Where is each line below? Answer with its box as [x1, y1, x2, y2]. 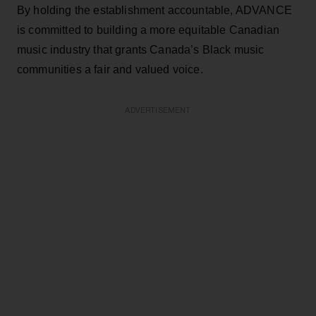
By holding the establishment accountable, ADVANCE [17, 4, 292, 16]
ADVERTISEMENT [125, 106, 191, 114]
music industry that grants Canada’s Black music [17, 43, 265, 56]
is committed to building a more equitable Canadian [17, 23, 280, 36]
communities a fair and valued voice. [17, 63, 203, 75]
